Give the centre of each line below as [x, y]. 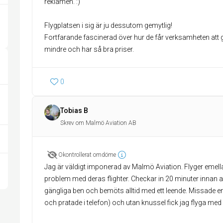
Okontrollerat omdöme [87, 155]
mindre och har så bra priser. [89, 49]
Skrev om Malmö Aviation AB [98, 123]
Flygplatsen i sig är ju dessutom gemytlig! [108, 25]
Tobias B [74, 111]
